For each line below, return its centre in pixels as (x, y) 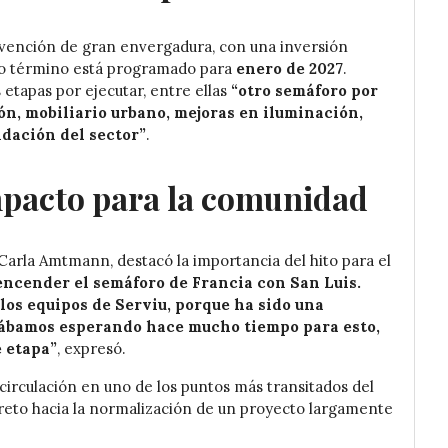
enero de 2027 (289, 68)
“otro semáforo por (304, 90)
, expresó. (91, 348)
